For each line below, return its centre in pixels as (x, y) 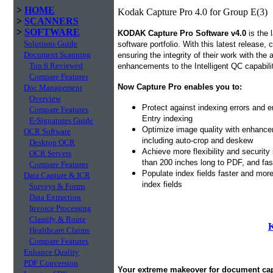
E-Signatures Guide (61, 120)
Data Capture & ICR (57, 175)
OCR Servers (50, 153)
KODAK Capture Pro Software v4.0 (182, 33)
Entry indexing (167, 119)
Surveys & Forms (57, 186)
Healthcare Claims (59, 230)
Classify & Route (58, 219)
